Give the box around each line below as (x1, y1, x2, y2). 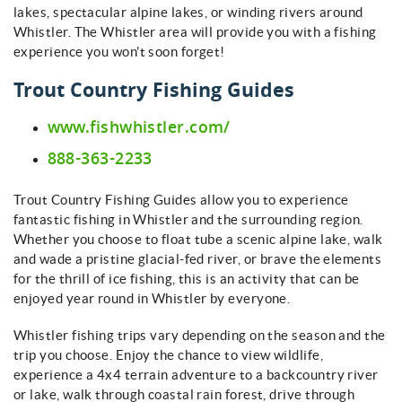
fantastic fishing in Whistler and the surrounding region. (13, 211, 363, 227)
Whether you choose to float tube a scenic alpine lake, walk (13, 231, 383, 247)
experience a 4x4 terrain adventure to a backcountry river (13, 366, 379, 382)
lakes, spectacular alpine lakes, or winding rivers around (13, 4, 363, 21)
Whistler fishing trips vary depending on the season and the (13, 327, 386, 343)
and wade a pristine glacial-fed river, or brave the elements (13, 250, 382, 267)
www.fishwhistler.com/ (47, 116, 231, 143)
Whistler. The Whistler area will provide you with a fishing (13, 24, 377, 40)
